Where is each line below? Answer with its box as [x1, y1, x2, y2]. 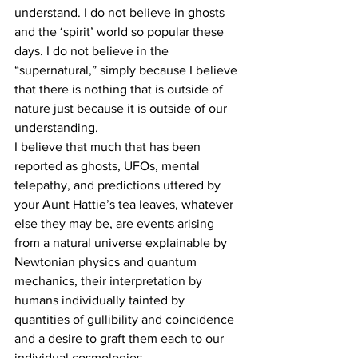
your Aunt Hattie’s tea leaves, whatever [14, 197, 237, 212]
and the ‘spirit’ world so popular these [14, 25, 227, 39]
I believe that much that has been [14, 140, 204, 154]
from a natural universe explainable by [14, 236, 230, 250]
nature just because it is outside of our [14, 101, 230, 116]
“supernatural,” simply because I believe [14, 63, 241, 78]
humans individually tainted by [14, 293, 188, 308]
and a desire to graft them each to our [14, 332, 227, 346]
